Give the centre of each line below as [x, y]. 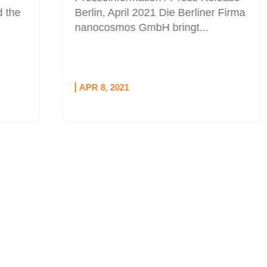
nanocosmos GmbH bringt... [114, 27]
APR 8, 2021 [76, 88]
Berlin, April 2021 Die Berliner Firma [132, 12]
